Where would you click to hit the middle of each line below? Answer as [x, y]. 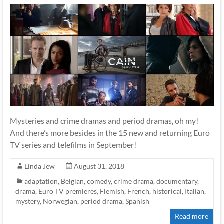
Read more [192, 216]
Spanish [137, 201]
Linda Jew [39, 166]
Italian [194, 191]
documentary [177, 181]
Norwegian [60, 201]
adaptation [41, 181]
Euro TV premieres [67, 191]
